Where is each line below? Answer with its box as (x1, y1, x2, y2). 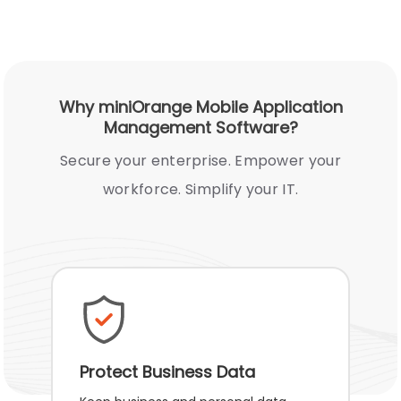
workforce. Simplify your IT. (102, 178, 299, 200)
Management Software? (103, 115, 298, 139)
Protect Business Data (80, 360, 256, 383)
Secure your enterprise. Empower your (60, 149, 341, 171)
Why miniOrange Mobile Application (58, 95, 343, 118)
